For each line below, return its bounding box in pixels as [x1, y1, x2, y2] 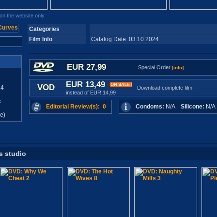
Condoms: [135, 103, 164, 110]
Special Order [138, 64, 172, 70]
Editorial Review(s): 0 [46, 103, 106, 110]
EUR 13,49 [65, 80, 108, 89]
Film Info [29, 36, 52, 43]
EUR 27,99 [66, 62, 106, 72]
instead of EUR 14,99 [65, 90, 116, 95]
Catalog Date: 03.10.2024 [91, 36, 166, 43]
